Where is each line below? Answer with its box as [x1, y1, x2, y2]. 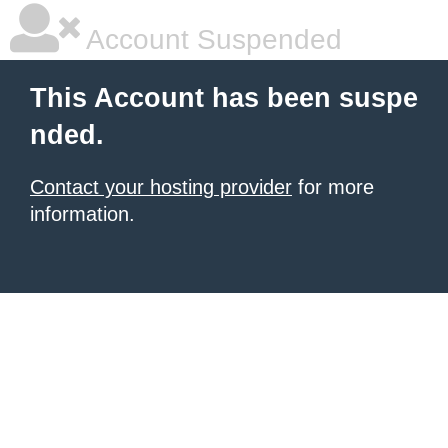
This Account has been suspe [30, 83, 418, 113]
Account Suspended [80, 24, 342, 55]
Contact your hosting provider [30, 176, 292, 198]
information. [30, 203, 135, 225]
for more [292, 176, 374, 198]
